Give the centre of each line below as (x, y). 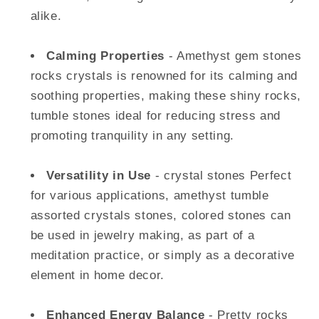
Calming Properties (105, 55)
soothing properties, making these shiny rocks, (166, 95)
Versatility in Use (99, 175)
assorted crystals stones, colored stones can (161, 215)
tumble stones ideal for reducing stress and (155, 115)
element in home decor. (98, 274)
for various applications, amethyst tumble (150, 195)
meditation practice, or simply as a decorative (162, 255)
